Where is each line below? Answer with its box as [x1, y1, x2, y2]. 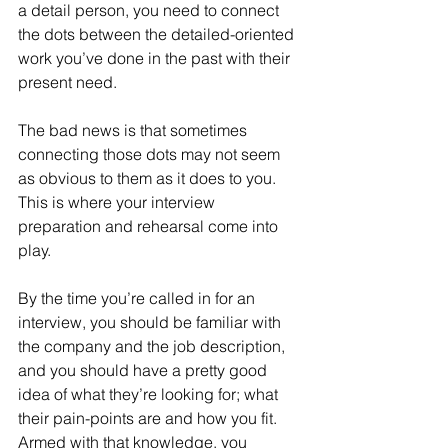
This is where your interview [18, 192, 219, 213]
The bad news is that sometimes [18, 120, 251, 141]
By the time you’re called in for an [18, 288, 259, 309]
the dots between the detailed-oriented [18, 24, 298, 45]
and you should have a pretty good [18, 360, 271, 381]
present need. [18, 72, 117, 93]
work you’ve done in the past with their [18, 48, 294, 69]
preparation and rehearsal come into [18, 216, 282, 237]
